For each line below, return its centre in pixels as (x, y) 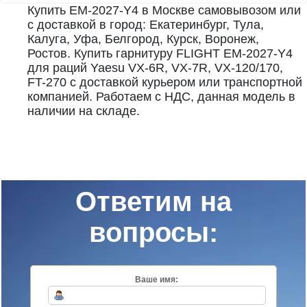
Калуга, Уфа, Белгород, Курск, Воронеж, (143, 39)
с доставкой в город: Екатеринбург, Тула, (146, 24)
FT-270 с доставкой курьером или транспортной (165, 82)
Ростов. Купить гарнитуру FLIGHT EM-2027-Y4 (160, 53)
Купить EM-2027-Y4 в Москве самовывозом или (164, 10)
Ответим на (153, 201)
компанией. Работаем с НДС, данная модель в (161, 96)
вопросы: (153, 232)
